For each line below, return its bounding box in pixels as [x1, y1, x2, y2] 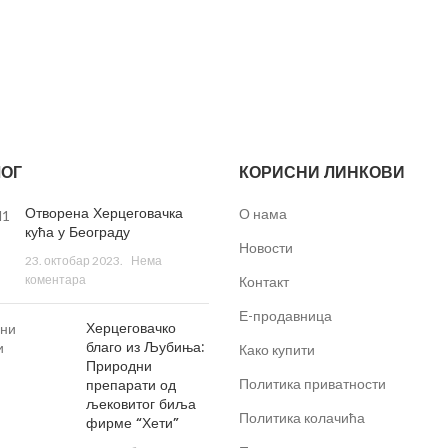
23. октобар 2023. [24, 253, 123, 268]
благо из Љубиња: [86, 337, 205, 357]
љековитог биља [86, 394, 197, 414]
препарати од [86, 375, 177, 395]
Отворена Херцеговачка [24, 203, 183, 223]
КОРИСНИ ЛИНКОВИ [239, 161, 405, 184]
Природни [86, 356, 153, 376]
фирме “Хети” [86, 413, 180, 433]
